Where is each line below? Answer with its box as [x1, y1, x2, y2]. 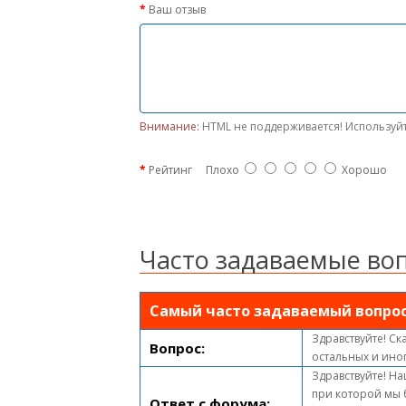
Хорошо [336, 161, 387, 178]
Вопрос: [150, 338, 205, 357]
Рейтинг [149, 161, 192, 178]
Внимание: [140, 118, 199, 134]
